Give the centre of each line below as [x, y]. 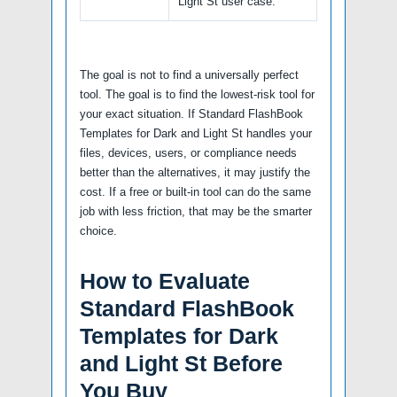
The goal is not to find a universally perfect [189, 75]
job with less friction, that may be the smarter [196, 212]
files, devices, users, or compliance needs [188, 153]
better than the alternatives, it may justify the [195, 173]
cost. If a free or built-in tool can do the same [195, 192]
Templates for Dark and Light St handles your [196, 134]
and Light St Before [181, 364]
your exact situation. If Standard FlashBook [191, 114]
